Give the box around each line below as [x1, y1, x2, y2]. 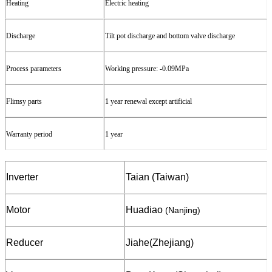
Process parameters [6, 64, 61, 73]
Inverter [6, 171, 38, 182]
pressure [132, 64, 156, 73]
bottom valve [169, 31, 206, 40]
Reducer [6, 237, 43, 248]
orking [111, 64, 130, 73]
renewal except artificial [124, 97, 192, 106]
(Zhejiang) [149, 237, 194, 248]
